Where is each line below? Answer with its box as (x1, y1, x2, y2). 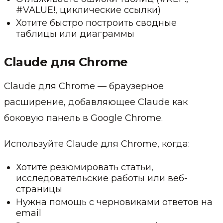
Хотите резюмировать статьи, (16, 161, 153, 173)
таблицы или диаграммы (16, 28, 134, 39)
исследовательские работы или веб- (16, 172, 188, 184)
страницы (16, 183, 62, 195)
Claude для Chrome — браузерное (4, 80, 164, 92)
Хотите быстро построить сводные (16, 17, 177, 28)
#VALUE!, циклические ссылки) (16, 4, 161, 15)
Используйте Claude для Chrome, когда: (4, 138, 190, 149)
